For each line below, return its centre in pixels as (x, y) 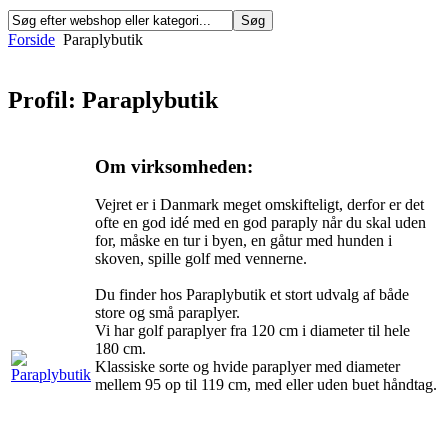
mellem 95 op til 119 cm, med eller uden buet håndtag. (266, 385)
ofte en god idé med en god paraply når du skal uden (260, 223)
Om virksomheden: (174, 166)
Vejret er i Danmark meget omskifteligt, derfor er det (259, 205)
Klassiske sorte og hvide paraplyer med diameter (247, 367)
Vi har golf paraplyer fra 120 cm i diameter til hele (252, 331)
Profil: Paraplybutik (113, 99)
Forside (31, 39)
